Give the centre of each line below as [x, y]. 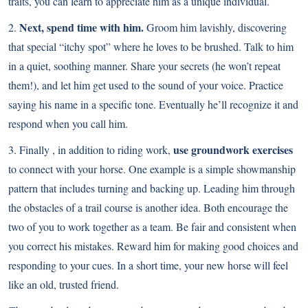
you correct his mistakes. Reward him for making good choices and [153, 245]
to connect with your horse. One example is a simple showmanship [152, 168]
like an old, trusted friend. [64, 284]
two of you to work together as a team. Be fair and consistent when [152, 226]
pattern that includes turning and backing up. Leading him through [152, 188]
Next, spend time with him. [81, 27]
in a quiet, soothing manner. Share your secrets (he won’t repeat [144, 65]
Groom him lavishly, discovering [215, 27]
